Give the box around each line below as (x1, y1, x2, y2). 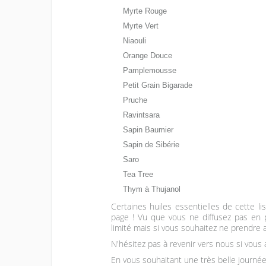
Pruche (123, 96, 148, 104)
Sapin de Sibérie (123, 140, 180, 149)
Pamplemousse (123, 66, 177, 75)
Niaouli (123, 36, 147, 45)
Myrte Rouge (123, 7, 167, 15)
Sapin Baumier (123, 125, 174, 134)
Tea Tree (123, 170, 154, 179)
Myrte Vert (123, 21, 159, 30)
